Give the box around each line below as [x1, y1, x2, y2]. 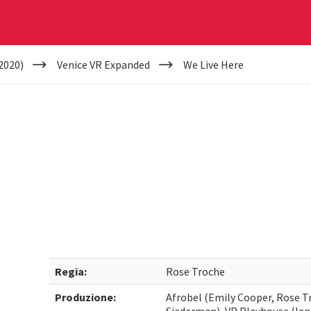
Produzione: [55, 290, 117, 304]
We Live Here [183, 58, 244, 72]
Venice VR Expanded [56, 58, 150, 72]
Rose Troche [166, 264, 226, 278]
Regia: [55, 264, 87, 278]
